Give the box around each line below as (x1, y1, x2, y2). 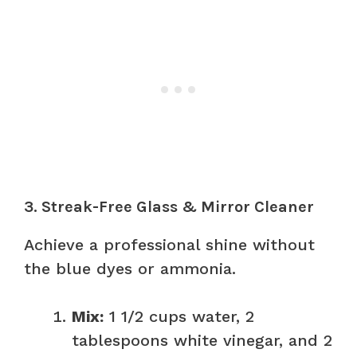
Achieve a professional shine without (24, 234, 315, 254)
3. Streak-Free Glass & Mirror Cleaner (24, 197, 314, 216)
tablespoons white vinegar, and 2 (72, 330, 332, 350)
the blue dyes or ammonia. (24, 258, 236, 278)
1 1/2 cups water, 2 (104, 306, 254, 326)
